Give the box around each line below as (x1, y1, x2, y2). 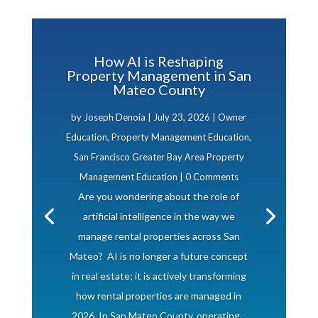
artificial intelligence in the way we (82, 210, 235, 222)
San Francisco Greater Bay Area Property (73, 151, 244, 163)
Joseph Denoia (84, 111, 146, 123)
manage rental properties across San (77, 230, 240, 242)
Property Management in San (66, 67, 251, 84)
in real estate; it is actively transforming (71, 270, 246, 282)
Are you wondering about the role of (78, 190, 240, 202)
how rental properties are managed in (76, 290, 242, 302)
